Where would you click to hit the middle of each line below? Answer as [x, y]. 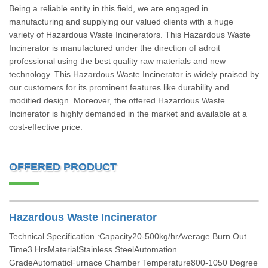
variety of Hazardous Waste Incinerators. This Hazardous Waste [130, 35]
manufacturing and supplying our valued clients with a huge [121, 22]
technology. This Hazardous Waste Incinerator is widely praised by [134, 74]
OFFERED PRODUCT [63, 167]
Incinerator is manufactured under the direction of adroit [115, 48]
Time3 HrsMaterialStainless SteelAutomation [93, 249]
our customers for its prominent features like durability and [119, 87]
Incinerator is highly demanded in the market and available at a [128, 114]
